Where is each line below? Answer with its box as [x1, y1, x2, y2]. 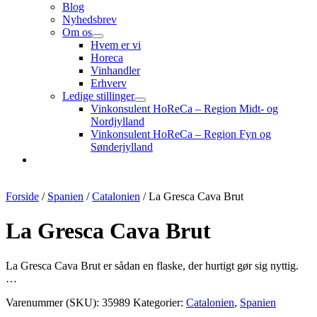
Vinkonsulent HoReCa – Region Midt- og [91, 103, 278, 115]
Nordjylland [91, 115, 144, 127]
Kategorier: [133, 296, 186, 309]
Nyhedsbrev [62, 13, 117, 25]
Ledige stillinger [62, 90, 134, 102]
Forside [6, 190, 39, 202]
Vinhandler [91, 64, 140, 76]
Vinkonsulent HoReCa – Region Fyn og [91, 128, 271, 140]
